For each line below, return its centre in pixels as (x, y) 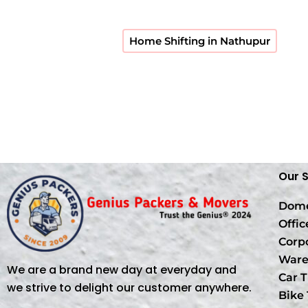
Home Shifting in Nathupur (199, 41)
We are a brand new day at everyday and (122, 270)
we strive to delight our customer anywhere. (129, 288)
